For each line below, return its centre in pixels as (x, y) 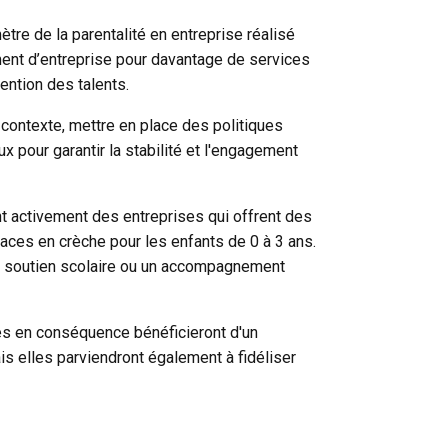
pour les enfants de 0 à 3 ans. (211, 241)
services (279, 59)
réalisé (269, 34)
